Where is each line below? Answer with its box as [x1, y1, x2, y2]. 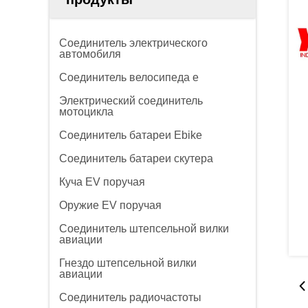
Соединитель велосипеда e [59, 71, 199, 83]
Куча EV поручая [59, 176, 145, 188]
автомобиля [59, 48, 121, 60]
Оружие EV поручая [59, 199, 162, 211]
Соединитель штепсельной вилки [59, 223, 229, 234]
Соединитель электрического [59, 37, 208, 49]
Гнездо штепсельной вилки [59, 257, 197, 269]
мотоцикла [59, 106, 113, 118]
